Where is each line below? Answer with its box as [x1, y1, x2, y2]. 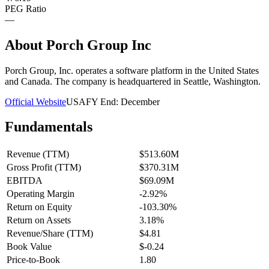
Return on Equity [7, 202, 72, 213]
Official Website [5, 96, 66, 107]
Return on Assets [7, 215, 71, 226]
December [121, 96, 160, 107]
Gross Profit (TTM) [7, 162, 81, 173]
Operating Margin [7, 189, 74, 199]
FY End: [86, 96, 121, 107]
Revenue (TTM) [7, 149, 69, 160]
